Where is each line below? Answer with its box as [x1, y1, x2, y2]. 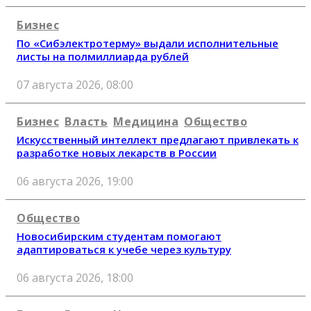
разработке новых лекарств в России [17, 145, 217, 160]
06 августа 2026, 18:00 [17, 270, 133, 286]
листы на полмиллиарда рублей [17, 49, 189, 63]
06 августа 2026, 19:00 [17, 173, 133, 189]
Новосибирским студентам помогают [17, 229, 221, 244]
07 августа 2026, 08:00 [17, 76, 133, 92]
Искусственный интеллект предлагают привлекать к [17, 132, 299, 146]
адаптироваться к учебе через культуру [17, 242, 231, 257]
